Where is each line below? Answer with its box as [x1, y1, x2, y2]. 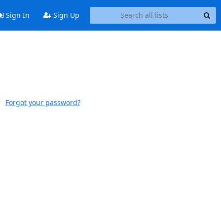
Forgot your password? [5, 98, 80, 107]
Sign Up [51, 10, 79, 20]
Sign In [3, 10, 30, 20]
